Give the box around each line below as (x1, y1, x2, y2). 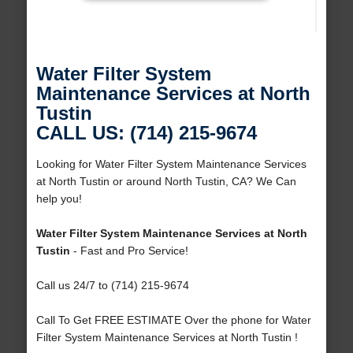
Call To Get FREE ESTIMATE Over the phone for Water (35, 314, 311, 327)
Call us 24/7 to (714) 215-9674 (35, 279, 189, 292)
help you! (35, 192, 82, 206)
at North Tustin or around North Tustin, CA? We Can (35, 175, 296, 188)
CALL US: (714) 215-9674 (35, 122, 257, 144)
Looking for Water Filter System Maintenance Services (35, 158, 307, 171)
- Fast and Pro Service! (69, 244, 188, 258)
